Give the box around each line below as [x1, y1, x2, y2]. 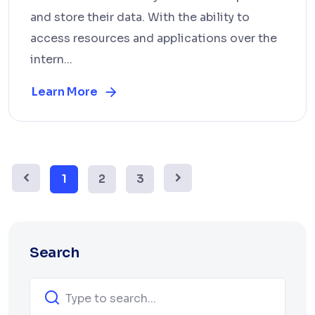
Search [30, 243, 79, 262]
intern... [30, 51, 72, 67]
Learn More [32, 84, 98, 99]
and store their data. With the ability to [30, 9, 250, 25]
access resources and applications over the [30, 30, 277, 46]
